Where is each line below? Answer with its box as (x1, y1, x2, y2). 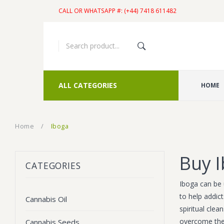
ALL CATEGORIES (58, 80, 117, 90)
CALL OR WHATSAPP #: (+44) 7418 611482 (58, 6, 176, 15)
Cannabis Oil (25, 194, 67, 204)
